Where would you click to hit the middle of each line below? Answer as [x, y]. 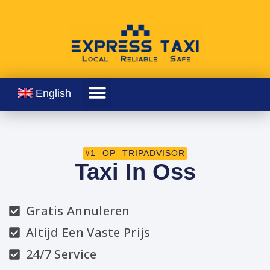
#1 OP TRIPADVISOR [135, 153]
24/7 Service [61, 254]
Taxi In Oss [135, 172]
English [53, 93]
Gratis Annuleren [78, 211]
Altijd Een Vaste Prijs [88, 233]
